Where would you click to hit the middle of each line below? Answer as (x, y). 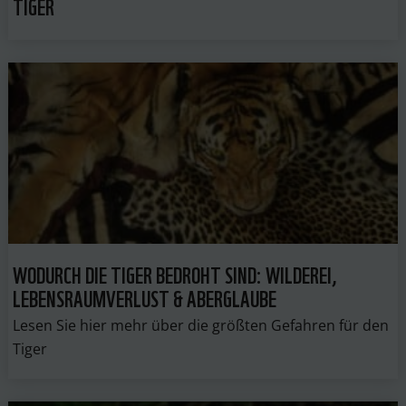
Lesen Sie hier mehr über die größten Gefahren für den (200, 325)
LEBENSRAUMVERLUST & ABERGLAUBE (144, 296)
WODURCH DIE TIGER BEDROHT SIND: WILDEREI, (174, 273)
